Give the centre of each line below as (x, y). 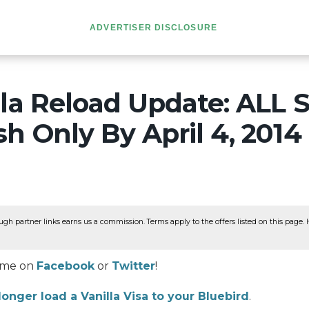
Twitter (133, 266)
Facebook (66, 266)
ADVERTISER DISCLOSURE (154, 28)
